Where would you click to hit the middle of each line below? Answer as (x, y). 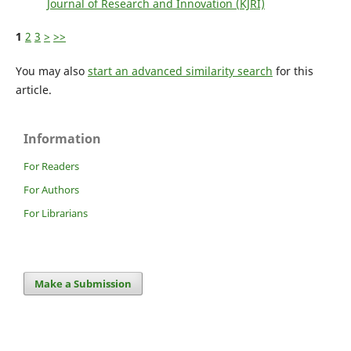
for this (293, 71)
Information (62, 138)
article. (33, 89)
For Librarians (56, 213)
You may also (51, 71)
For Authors (51, 189)
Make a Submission (83, 283)
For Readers (51, 166)
